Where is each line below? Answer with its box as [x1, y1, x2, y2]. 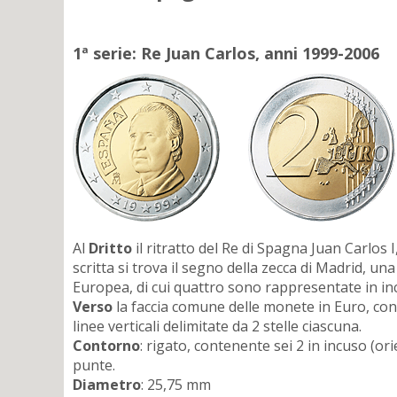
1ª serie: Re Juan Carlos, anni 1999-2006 [73, 43, 379, 65]
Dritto [89, 237, 132, 258]
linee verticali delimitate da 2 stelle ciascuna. [73, 315, 362, 336]
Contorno [73, 335, 140, 355]
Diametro [73, 374, 141, 394]
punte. [73, 354, 115, 375]
